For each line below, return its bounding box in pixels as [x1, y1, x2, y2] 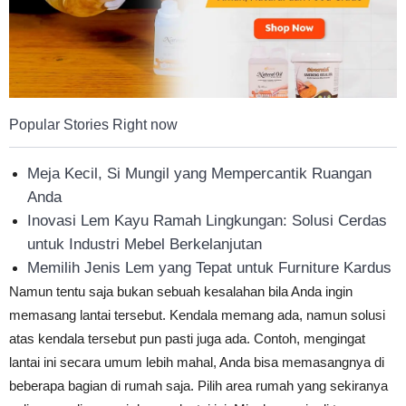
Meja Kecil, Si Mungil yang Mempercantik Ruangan [27, 164, 372, 182]
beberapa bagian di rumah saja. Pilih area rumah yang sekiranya [9, 377, 388, 393]
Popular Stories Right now [9, 116, 178, 132]
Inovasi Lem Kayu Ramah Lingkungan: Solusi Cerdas [27, 211, 387, 229]
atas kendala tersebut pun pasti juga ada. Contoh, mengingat [9, 330, 365, 346]
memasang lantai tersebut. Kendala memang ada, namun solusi [9, 306, 385, 323]
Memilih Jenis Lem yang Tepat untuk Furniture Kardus [27, 258, 391, 276]
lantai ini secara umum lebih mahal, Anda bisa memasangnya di [9, 353, 384, 370]
